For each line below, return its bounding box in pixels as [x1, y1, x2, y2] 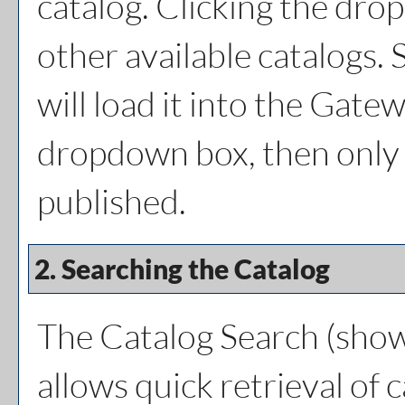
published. [37, 180, 186, 222]
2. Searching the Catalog [29, 252, 330, 285]
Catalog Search [99, 315, 319, 357]
